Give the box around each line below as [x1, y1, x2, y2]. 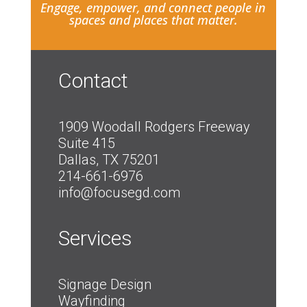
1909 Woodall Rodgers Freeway [58, 118, 250, 135]
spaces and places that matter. [69, 11, 238, 28]
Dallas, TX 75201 [58, 151, 160, 168]
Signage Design [58, 275, 151, 293]
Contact [58, 68, 128, 93]
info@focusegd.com [58, 184, 180, 201]
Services [58, 225, 132, 250]
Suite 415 [58, 134, 115, 151]
